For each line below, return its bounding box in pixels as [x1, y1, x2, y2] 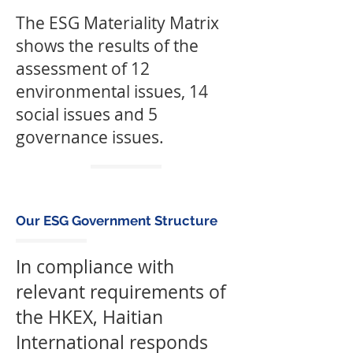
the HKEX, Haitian [16, 305, 163, 329]
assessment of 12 [16, 58, 150, 80]
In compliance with [16, 255, 174, 279]
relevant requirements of [16, 280, 226, 304]
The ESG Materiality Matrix [16, 12, 219, 34]
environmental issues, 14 [16, 80, 208, 102]
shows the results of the [16, 35, 199, 57]
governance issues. [16, 126, 164, 148]
